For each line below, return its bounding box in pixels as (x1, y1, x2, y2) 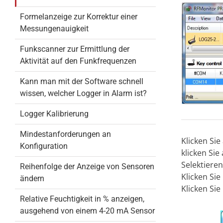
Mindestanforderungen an (19, 129, 111, 139)
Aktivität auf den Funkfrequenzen (19, 56, 136, 66)
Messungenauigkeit (19, 24, 89, 33)
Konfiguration (19, 141, 68, 151)
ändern (19, 174, 44, 183)
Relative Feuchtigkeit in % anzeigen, (19, 194, 144, 204)
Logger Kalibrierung (19, 109, 89, 118)
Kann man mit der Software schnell (19, 77, 143, 86)
